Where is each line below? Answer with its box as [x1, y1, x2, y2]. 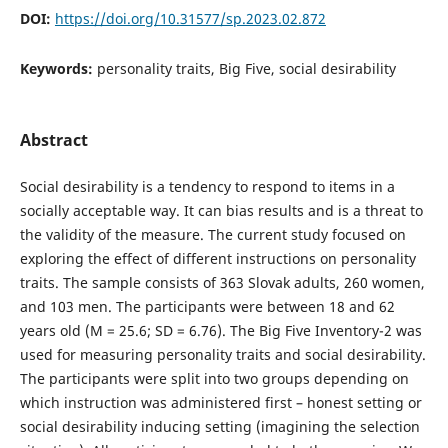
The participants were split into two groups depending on [19, 368, 409, 388]
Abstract [19, 128, 88, 151]
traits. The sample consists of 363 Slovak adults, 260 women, [19, 272, 425, 292]
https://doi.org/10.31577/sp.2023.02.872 [54, 9, 326, 29]
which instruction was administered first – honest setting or [19, 392, 422, 412]
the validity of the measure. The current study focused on [19, 224, 406, 244]
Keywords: [19, 59, 97, 79]
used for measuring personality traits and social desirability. [19, 344, 426, 364]
